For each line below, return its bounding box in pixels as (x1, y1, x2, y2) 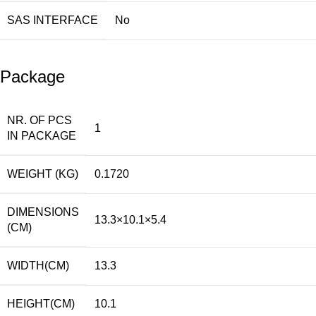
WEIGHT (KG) (7, 167, 78, 180)
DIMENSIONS (7, 205, 79, 218)
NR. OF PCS (7, 114, 72, 126)
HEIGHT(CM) (7, 297, 75, 310)
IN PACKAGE (7, 129, 76, 142)
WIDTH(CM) (7, 259, 69, 272)
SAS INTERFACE (7, 13, 98, 26)
